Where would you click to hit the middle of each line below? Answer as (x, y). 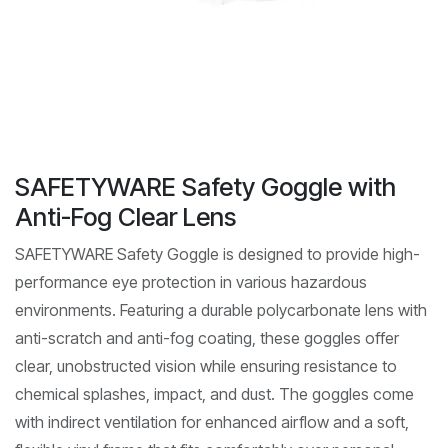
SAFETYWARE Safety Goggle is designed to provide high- (217, 253)
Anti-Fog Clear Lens (125, 216)
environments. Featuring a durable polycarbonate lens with (221, 309)
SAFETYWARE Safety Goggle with (205, 186)
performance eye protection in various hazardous (191, 281)
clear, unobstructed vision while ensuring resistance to (206, 365)
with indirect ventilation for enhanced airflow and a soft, (212, 421)
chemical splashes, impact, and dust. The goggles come (214, 393)
